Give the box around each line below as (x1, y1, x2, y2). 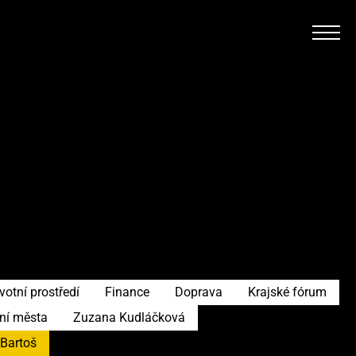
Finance (105, 284, 149, 300)
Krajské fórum (248, 284, 327, 300)
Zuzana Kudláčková (73, 310, 185, 325)
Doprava (175, 284, 222, 300)
